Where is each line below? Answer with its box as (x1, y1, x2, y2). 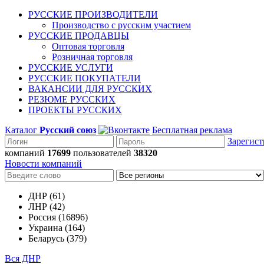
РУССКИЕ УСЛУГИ (28, 62, 113, 72)
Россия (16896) (28, 212, 88, 222)
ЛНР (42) (28, 202, 65, 212)
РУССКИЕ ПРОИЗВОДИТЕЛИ (28, 9, 158, 19)
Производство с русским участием (52, 20, 191, 30)
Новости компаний (5, 159, 82, 169)
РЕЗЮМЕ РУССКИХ (28, 94, 115, 104)
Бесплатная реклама (152, 125, 232, 135)
